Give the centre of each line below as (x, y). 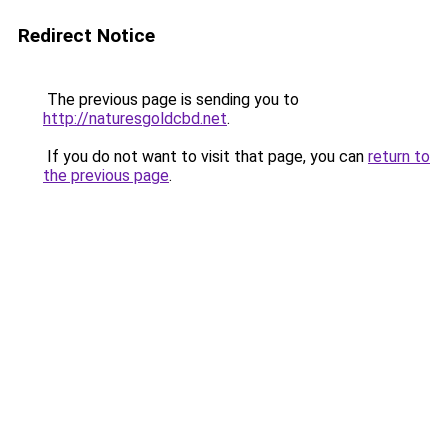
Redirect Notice (86, 35)
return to (399, 156)
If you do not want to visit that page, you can (205, 156)
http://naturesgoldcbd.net (135, 118)
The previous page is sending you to (171, 99)
